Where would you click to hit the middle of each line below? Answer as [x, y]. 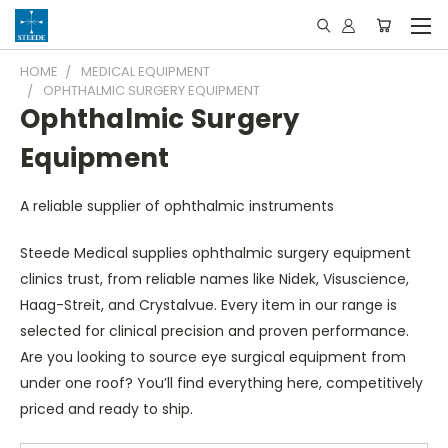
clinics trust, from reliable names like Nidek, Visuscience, [214, 279]
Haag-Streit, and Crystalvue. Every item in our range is [208, 305]
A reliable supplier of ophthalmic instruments [177, 206]
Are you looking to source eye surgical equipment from [213, 357]
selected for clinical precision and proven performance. [214, 331]
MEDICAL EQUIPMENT [145, 71]
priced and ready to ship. [106, 409]
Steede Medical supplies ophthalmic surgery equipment [215, 253]
